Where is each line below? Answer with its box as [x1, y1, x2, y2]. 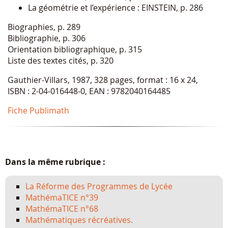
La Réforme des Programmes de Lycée [25, 180, 173, 192]
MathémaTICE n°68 [25, 203, 98, 214]
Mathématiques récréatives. [25, 214, 133, 225]
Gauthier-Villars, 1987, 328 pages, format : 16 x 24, [8, 74, 198, 85]
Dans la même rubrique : [5, 156, 105, 167]
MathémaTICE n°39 [25, 191, 98, 203]
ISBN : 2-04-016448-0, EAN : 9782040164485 [8, 85, 170, 97]
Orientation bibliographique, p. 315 [8, 43, 142, 55]
